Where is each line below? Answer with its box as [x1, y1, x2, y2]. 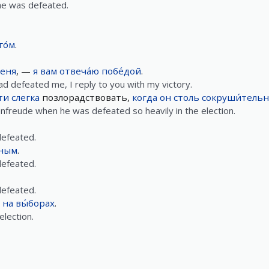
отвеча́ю [59, 65, 99, 77]
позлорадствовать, [40, 91, 132, 103]
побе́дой [101, 65, 141, 77]
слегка [11, 91, 40, 103]
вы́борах [16, 197, 55, 209]
